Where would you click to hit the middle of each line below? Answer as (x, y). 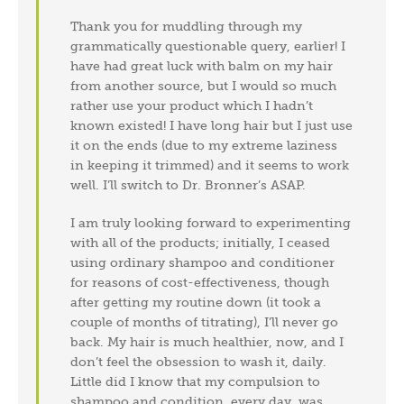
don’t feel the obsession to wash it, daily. (199, 361)
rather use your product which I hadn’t (192, 105)
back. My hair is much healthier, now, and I (207, 341)
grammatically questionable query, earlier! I (208, 46)
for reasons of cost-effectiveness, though (200, 282)
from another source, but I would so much (204, 85)
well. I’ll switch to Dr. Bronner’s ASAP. (188, 184)
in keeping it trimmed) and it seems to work (210, 165)
